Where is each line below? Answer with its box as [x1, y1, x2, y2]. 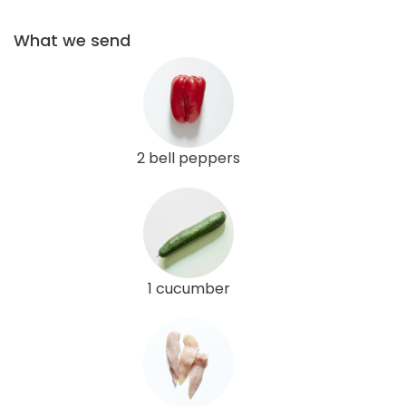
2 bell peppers [137, 147, 240, 169]
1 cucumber [147, 277, 230, 299]
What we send [14, 28, 130, 52]
